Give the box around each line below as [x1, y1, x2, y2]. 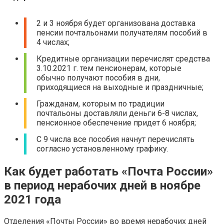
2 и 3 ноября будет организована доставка [36, 18, 195, 28]
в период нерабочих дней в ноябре [4, 178, 200, 193]
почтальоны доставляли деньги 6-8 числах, [36, 108, 198, 118]
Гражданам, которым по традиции [36, 99, 164, 109]
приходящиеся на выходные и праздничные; [36, 82, 203, 92]
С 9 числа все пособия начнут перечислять [36, 134, 194, 144]
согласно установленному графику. [36, 144, 168, 154]
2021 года [4, 192, 61, 207]
